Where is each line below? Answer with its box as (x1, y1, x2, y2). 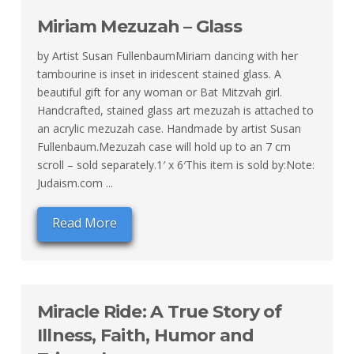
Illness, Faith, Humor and (36, 324, 254, 346)
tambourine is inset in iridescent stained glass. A (36, 66, 281, 82)
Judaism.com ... (36, 175, 113, 191)
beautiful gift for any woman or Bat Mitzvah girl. (36, 85, 282, 100)
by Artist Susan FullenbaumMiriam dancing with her (36, 48, 298, 64)
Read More (51, 213, 117, 232)
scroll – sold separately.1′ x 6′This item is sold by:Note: (36, 157, 314, 173)
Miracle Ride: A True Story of (36, 300, 282, 322)
